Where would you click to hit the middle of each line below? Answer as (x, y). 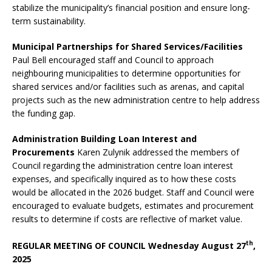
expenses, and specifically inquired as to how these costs (124, 178)
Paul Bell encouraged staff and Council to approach (113, 59)
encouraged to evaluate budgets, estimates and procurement (133, 205)
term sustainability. (49, 21)
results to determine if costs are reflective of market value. (127, 219)
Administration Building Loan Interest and (104, 138)
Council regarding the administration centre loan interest (123, 165)
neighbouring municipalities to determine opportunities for (126, 73)
